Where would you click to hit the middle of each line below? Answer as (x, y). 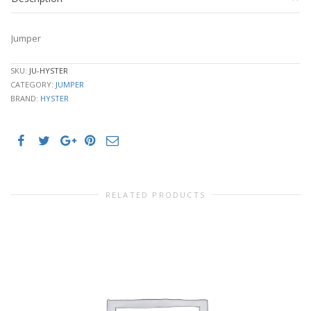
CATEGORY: (33, 85)
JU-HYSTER (49, 71)
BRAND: (25, 99)
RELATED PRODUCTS (155, 195)
